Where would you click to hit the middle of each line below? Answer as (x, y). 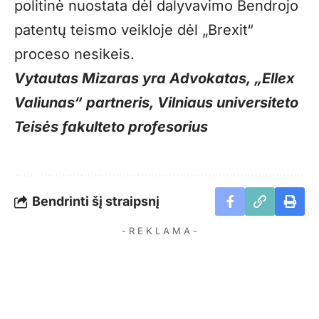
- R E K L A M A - (159, 230)
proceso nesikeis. (74, 54)
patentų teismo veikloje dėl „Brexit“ (134, 30)
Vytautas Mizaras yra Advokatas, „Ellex (155, 78)
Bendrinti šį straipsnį (96, 201)
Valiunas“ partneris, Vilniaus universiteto (156, 102)
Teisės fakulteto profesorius (111, 126)
